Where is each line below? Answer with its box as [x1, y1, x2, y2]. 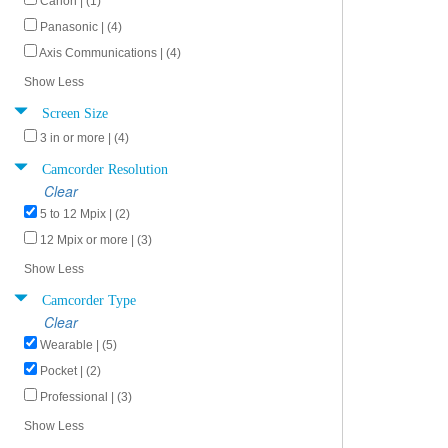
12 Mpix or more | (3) [40, 233, 152, 247]
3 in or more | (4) [40, 131, 129, 145]
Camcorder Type [42, 290, 136, 306]
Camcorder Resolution [42, 159, 168, 175]
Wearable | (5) [40, 338, 117, 352]
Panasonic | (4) [40, 20, 122, 34]
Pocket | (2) [40, 364, 101, 378]
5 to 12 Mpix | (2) [40, 207, 130, 221]
